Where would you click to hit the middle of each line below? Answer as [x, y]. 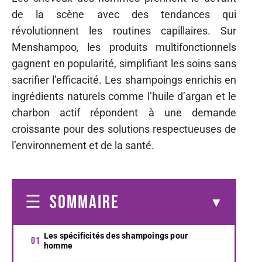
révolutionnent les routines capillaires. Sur [124, 31]
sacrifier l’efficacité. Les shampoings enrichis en [124, 80]
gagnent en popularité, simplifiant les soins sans [124, 63]
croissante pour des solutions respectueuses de [124, 129]
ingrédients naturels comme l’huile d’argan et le [124, 96]
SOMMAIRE [85, 202]
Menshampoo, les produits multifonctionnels [124, 47]
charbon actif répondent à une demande [124, 113]
